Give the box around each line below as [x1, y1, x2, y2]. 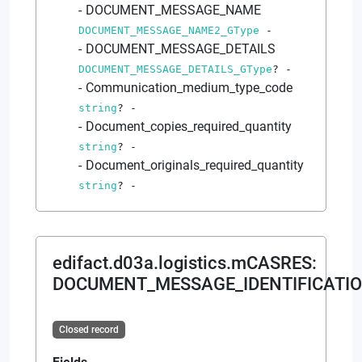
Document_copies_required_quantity [86, 118, 292, 134]
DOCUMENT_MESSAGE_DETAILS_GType [78, 62, 272, 75]
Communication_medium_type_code [86, 79, 293, 95]
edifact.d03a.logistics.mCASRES [53, 252, 312, 273]
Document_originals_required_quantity [86, 157, 304, 173]
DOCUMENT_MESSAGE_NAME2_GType [78, 23, 259, 36]
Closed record [58, 323, 119, 335]
